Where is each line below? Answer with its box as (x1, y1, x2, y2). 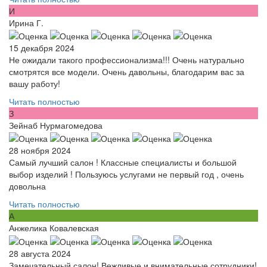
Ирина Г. (9, 16, 44, 29)
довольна (9, 180, 46, 193)
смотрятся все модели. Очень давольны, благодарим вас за (9, 65, 244, 77)
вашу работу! (9, 77, 60, 89)
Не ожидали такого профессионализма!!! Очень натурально (9, 53, 244, 66)
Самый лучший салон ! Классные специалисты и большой (9, 156, 237, 169)
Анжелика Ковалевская (9, 222, 99, 234)
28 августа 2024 (9, 247, 71, 259)
